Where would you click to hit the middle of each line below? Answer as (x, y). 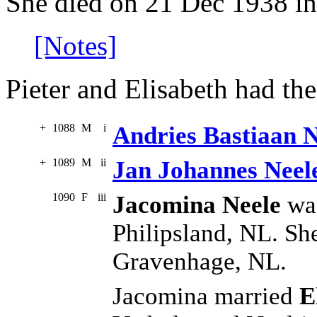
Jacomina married (206, 296)
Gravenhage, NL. (200, 262)
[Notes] (75, 46)
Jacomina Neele (197, 205)
